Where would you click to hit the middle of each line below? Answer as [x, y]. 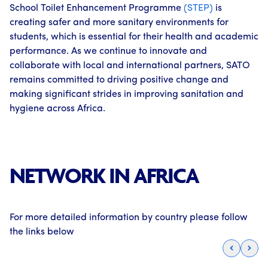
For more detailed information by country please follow [129, 218]
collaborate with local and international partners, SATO [130, 66]
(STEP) [197, 9]
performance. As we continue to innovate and [108, 52]
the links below [42, 232]
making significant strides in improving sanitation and [127, 95]
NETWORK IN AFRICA [104, 176]
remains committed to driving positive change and [119, 80]
